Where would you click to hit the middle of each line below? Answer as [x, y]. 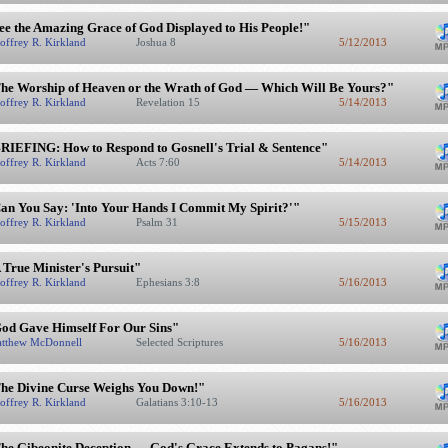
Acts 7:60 [159, 162]
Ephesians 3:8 [169, 282]
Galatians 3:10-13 [178, 402]
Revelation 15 [169, 102]
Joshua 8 [157, 42]
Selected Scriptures [180, 342]
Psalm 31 [158, 222]
